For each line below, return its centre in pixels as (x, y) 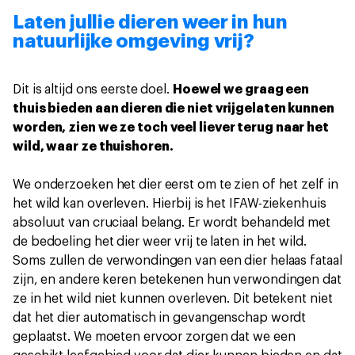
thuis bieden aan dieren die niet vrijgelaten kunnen (174, 109)
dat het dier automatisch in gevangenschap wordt (160, 318)
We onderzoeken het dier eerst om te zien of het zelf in (176, 185)
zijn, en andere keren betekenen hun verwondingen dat (177, 280)
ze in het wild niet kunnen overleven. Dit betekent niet (173, 299)
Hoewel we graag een (241, 90)
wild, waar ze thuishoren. (95, 147)
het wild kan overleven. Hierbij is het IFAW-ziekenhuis (170, 204)
